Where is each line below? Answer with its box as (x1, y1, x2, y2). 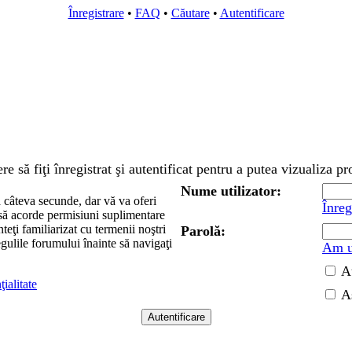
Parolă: (181, 223, 225, 239)
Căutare (170, 6, 210, 20)
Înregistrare (68, 6, 124, 20)
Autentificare (219, 6, 284, 20)
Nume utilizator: (181, 183, 281, 199)
